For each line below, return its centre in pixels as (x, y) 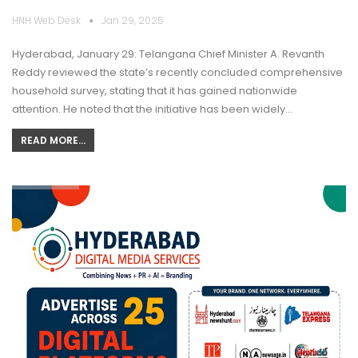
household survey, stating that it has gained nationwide (155, 91)
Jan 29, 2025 (133, 21)
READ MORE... (53, 141)
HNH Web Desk (48, 21)
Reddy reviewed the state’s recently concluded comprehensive (177, 73)
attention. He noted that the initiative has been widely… (152, 109)
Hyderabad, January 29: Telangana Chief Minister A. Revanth (168, 54)
